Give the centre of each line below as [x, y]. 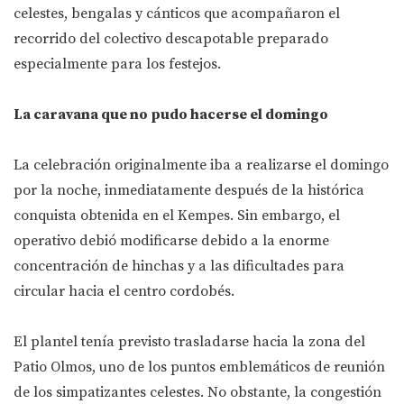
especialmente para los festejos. [117, 64]
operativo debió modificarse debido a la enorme [171, 241]
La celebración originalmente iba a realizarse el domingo [201, 165]
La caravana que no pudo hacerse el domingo [171, 115]
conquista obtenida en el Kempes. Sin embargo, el [177, 216]
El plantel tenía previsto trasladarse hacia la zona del [189, 342]
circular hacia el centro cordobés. [124, 292]
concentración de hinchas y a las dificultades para [179, 266]
